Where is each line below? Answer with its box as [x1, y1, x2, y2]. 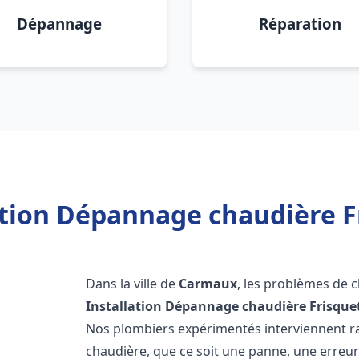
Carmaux [179, 275, 238, 292]
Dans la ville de [86, 275, 179, 292]
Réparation [258, 14, 341, 34]
